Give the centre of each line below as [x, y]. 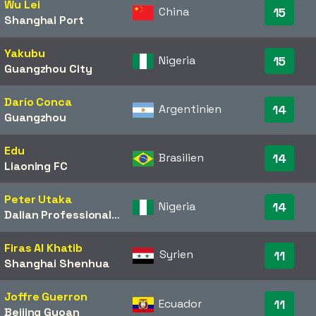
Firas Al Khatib [43, 248]
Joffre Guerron [46, 297]
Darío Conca [38, 102]
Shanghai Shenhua [57, 263]
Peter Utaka [38, 199]
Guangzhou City [48, 69]
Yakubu [25, 53]
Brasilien [181, 158]
